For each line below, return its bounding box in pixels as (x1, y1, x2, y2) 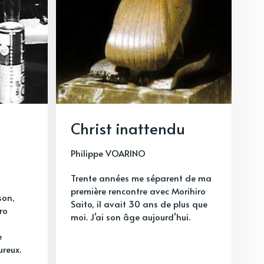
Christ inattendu (71, 117, 185, 138)
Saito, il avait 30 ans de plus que (71, 197, 207, 210)
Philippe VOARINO (71, 146, 146, 159)
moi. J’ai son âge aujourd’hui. (71, 210, 190, 223)
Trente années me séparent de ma (71, 171, 212, 184)
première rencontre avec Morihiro (71, 184, 206, 197)
